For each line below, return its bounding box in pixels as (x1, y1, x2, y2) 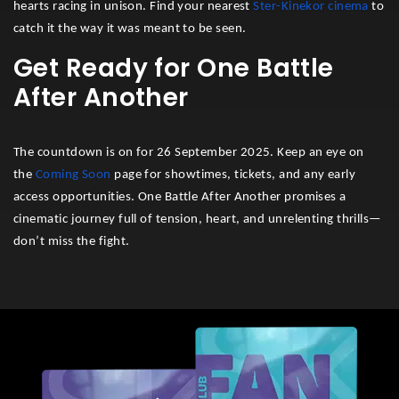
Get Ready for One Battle (13, 51, 334, 86)
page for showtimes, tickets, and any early (110, 168, 356, 183)
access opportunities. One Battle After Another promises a (13, 191, 346, 205)
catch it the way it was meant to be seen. (13, 22, 247, 37)
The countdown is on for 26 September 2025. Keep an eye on (13, 146, 364, 160)
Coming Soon (35, 168, 111, 183)
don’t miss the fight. (13, 235, 130, 249)
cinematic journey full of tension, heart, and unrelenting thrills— (13, 213, 382, 227)
